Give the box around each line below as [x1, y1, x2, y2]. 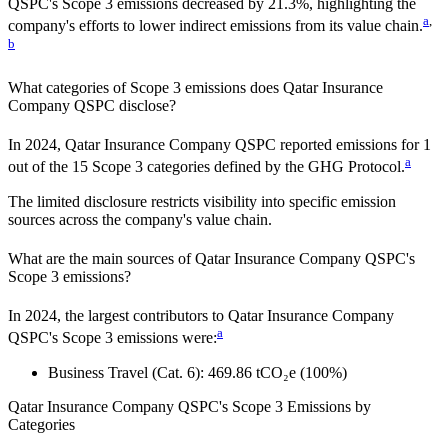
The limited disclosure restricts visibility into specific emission [8, 192, 396, 210]
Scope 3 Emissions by [232, 397, 371, 415]
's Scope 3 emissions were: [49, 329, 217, 347]
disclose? [119, 97, 176, 115]
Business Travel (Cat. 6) [48, 363, 200, 381]
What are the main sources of [8, 249, 195, 267]
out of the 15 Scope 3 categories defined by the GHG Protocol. [8, 158, 405, 176]
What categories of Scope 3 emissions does [8, 79, 283, 97]
